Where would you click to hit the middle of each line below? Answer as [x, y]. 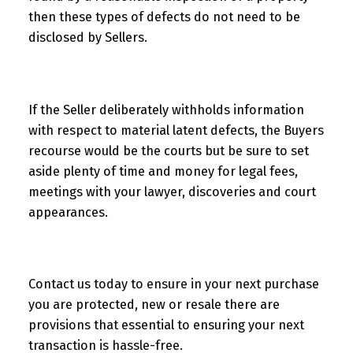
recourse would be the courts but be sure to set [168, 150]
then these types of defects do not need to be [164, 17]
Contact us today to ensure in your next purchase [173, 284]
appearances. [69, 212]
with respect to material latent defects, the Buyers [176, 130]
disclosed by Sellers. [87, 38]
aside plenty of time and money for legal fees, [163, 171]
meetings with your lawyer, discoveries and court [172, 191]
